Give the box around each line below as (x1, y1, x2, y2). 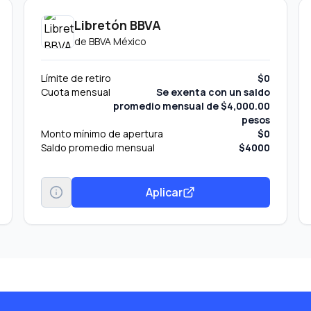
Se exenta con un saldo (155, 85, 270, 99)
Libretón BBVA (74, 17, 162, 33)
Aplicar (146, 184, 183, 200)
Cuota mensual (41, 85, 111, 99)
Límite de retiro (41, 72, 112, 85)
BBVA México (89, 35, 147, 48)
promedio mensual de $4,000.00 (112, 99, 270, 112)
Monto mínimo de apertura (41, 127, 164, 140)
